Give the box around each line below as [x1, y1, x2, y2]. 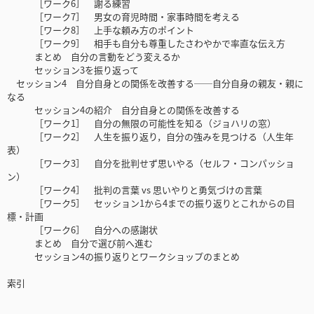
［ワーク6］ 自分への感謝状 [7, 223, 158, 237]
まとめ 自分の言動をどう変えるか [7, 50, 180, 64]
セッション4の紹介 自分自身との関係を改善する [7, 103, 240, 117]
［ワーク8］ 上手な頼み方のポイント [7, 23, 194, 37]
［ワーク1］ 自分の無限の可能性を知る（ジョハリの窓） [7, 116, 276, 130]
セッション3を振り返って [7, 63, 139, 77]
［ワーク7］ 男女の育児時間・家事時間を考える [7, 10, 240, 24]
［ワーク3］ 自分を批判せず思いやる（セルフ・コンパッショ [7, 156, 294, 170]
